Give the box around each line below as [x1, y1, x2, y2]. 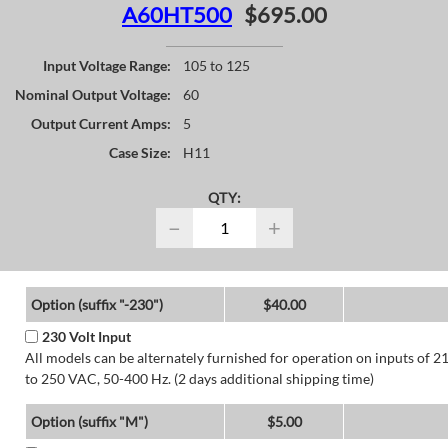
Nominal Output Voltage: [15, 85, 171, 103]
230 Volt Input [41, 327, 131, 345]
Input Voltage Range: [43, 56, 171, 74]
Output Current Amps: [31, 114, 171, 132]
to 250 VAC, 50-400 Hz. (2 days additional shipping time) [24, 369, 374, 387]
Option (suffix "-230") [30, 295, 163, 313]
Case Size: [109, 143, 171, 161]
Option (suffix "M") [30, 412, 148, 430]
